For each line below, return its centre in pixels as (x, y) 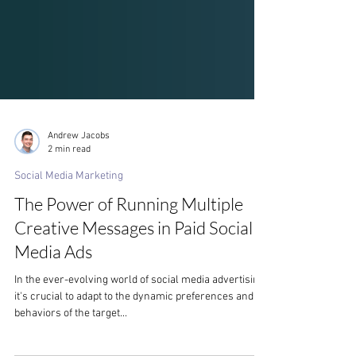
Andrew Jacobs (79, 179)
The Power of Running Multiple (129, 247)
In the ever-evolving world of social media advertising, (141, 323)
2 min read (69, 192)
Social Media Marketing (69, 219)
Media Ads (53, 294)
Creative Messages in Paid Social (133, 271)
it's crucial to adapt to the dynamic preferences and (134, 340)
